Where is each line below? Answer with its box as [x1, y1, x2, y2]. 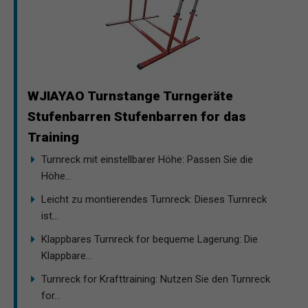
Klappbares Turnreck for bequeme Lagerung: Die [41, 232, 258, 245]
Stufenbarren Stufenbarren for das [27, 108, 246, 124]
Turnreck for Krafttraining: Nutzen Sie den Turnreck [41, 272, 270, 285]
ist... [41, 209, 58, 222]
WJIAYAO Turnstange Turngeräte [27, 87, 233, 104]
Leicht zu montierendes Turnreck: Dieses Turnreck [41, 192, 267, 206]
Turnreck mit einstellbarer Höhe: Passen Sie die [41, 153, 253, 166]
